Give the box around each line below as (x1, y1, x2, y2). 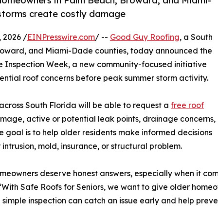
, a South (180, 32, 213, 42)
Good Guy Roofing (110, 32, 180, 42)
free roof (171, 100, 204, 110)
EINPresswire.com (27, 32, 95, 42)
